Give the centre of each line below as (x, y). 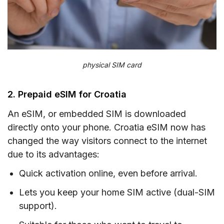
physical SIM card (112, 65)
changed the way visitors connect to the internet (107, 141)
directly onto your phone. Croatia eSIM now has (106, 127)
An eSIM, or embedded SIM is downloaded (97, 114)
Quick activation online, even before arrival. (108, 173)
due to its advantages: (53, 154)
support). (38, 205)
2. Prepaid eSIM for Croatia (67, 94)
